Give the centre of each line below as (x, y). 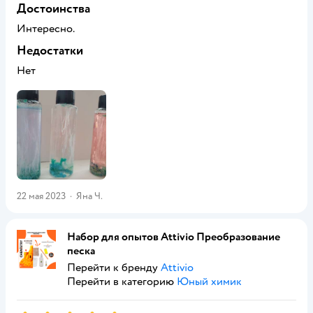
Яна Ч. (89, 196)
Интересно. (46, 29)
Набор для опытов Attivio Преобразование (174, 237)
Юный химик (209, 282)
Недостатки (50, 51)
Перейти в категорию (122, 282)
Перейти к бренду (114, 268)
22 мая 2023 (41, 196)
